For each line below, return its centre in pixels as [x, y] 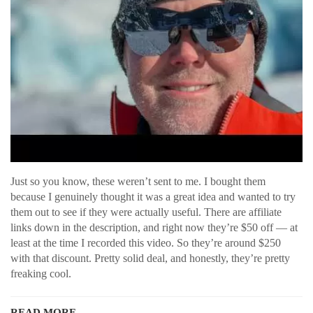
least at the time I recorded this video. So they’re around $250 [146, 243]
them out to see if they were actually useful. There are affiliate [146, 212]
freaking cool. [41, 274]
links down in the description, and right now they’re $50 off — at [154, 227]
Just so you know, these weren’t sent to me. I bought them [138, 181]
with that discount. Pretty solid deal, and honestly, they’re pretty [150, 258]
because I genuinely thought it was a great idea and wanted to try [153, 197]
